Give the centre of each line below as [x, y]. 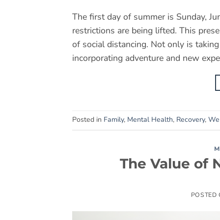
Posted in [88, 120]
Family [114, 120]
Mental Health [150, 120]
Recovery [191, 120]
